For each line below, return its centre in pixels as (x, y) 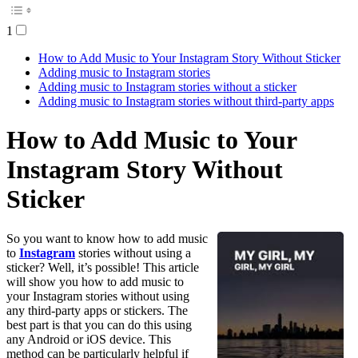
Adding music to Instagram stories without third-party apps (186, 101)
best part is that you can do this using (99, 324)
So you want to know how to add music (107, 238)
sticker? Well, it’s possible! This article (103, 267)
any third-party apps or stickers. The (97, 310)
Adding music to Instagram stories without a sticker (167, 86)
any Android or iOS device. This (89, 339)
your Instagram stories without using (98, 296)
